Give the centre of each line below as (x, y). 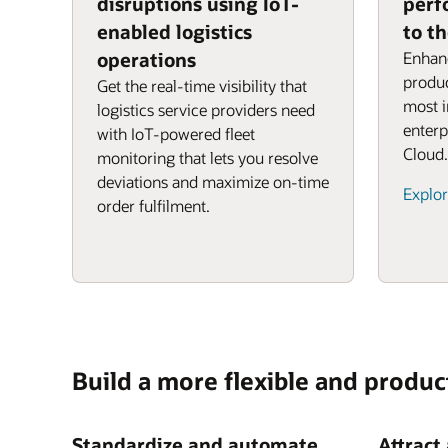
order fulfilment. (153, 205)
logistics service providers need (206, 109)
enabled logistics (174, 31)
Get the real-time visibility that (202, 85)
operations (146, 59)
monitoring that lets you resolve (207, 157)
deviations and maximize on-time (213, 181)
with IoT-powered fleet (176, 133)
